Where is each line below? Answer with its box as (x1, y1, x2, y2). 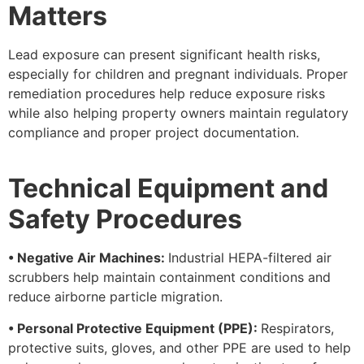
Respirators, (261, 319, 334, 336)
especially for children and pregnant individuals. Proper (8, 65, 348, 82)
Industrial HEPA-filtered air (168, 249, 331, 266)
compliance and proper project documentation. (8, 123, 299, 141)
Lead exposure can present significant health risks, (8, 45, 320, 63)
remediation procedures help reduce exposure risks (8, 84, 325, 102)
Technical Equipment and (8, 172, 328, 205)
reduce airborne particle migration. (8, 288, 223, 305)
